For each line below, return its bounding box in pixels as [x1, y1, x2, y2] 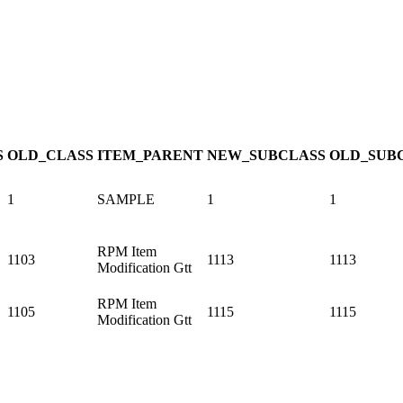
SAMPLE [97, 191, 155, 207]
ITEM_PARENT [97, 147, 203, 163]
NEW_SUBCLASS [207, 147, 326, 163]
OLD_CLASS [7, 147, 94, 163]
